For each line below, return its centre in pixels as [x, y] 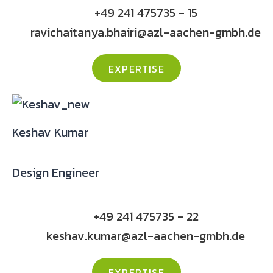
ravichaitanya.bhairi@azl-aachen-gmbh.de [146, 32]
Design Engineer [56, 172]
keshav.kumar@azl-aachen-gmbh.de [146, 236]
